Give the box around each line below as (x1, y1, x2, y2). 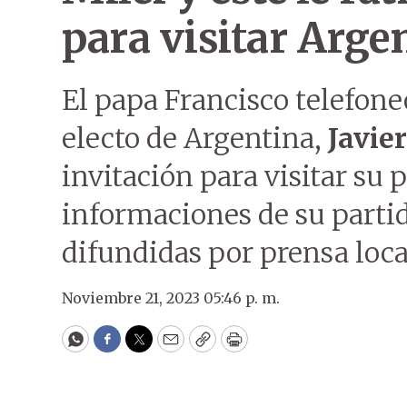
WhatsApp (74, 336, 160, 358)
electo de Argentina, (62, 121, 328, 155)
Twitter (137, 336, 199, 358)
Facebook (105, 336, 183, 358)
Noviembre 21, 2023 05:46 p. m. (62, 289, 280, 307)
